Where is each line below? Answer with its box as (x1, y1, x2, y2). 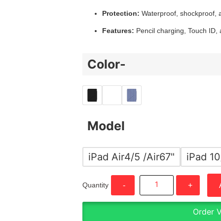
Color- (87, 56, 126, 72)
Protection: (102, 9, 140, 17)
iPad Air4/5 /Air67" (88, 150, 175, 163)
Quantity (82, 181, 109, 189)
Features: (102, 27, 134, 35)
